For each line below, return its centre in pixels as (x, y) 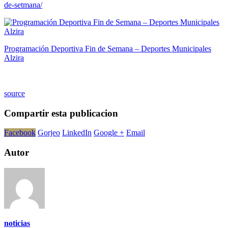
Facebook (20, 133)
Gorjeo (49, 133)
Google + (109, 133)
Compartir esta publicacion (61, 113)
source (15, 93)
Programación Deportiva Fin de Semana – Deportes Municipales (108, 48)
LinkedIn (77, 133)
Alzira (14, 58)
